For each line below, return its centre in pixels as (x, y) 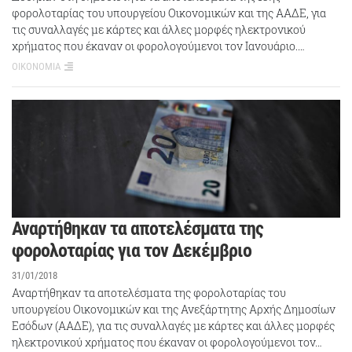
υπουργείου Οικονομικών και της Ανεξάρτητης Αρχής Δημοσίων (174, 310)
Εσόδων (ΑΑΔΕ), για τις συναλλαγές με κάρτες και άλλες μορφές (173, 326)
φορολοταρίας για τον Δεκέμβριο (132, 250)
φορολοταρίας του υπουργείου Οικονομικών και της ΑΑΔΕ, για (169, 13)
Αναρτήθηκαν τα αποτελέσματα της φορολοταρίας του (149, 293)
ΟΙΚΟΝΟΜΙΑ (36, 66)
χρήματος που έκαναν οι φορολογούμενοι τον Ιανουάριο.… (158, 46)
